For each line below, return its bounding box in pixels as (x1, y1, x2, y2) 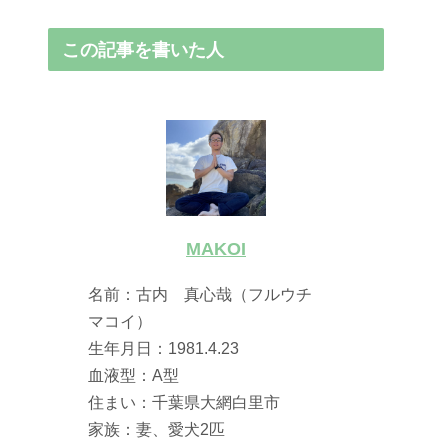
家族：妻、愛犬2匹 (88, 419, 226, 438)
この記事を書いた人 (62, 39, 225, 60)
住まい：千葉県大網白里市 (88, 392, 281, 411)
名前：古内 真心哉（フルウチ (88, 284, 329, 303)
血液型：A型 (88, 365, 180, 384)
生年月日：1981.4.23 (88, 338, 256, 357)
